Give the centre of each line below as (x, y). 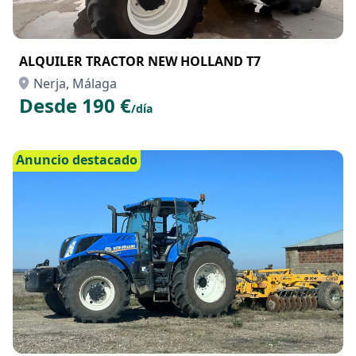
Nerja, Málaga (75, 83)
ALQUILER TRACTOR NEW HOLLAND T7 (140, 61)
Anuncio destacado (77, 160)
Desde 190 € (75, 105)
